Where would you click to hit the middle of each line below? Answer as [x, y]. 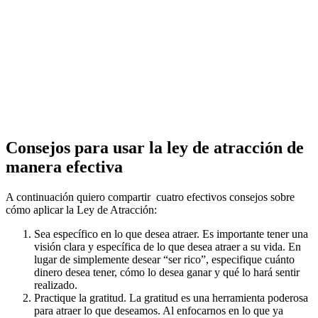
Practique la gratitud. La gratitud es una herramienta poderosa [171, 297]
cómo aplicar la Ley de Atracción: [81, 209]
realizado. [56, 285]
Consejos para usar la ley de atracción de [155, 147]
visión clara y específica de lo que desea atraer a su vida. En [168, 246]
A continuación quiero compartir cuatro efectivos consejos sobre [150, 197]
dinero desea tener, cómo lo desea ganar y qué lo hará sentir [167, 272]
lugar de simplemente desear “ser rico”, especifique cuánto [164, 259]
